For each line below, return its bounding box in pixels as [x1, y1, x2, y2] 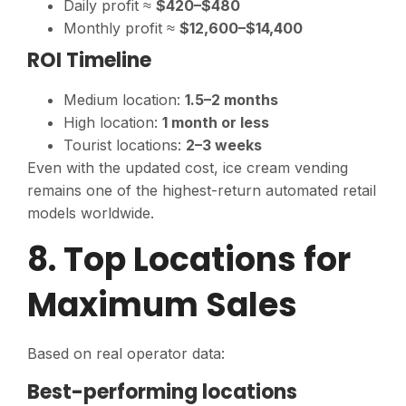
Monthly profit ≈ [63, 19, 179, 38]
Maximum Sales [27, 282, 297, 329]
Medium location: [63, 91, 185, 110]
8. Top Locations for [27, 237, 351, 284]
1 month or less [162, 113, 269, 132]
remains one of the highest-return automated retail [27, 181, 376, 200]
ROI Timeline [27, 46, 151, 75]
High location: [63, 113, 162, 132]
